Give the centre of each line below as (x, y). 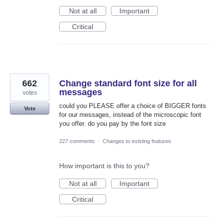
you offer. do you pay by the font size (112, 124)
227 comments (77, 141)
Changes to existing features (137, 141)
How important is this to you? (104, 166)
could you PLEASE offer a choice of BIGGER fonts (133, 106)
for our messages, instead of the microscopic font (130, 115)
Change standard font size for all (128, 84)
